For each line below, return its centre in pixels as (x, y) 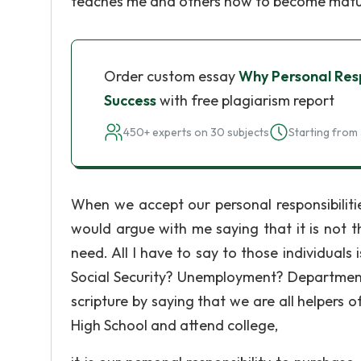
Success (130, 100)
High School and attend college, (174, 325)
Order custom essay (171, 76)
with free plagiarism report (245, 100)
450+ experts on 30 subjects (196, 132)
